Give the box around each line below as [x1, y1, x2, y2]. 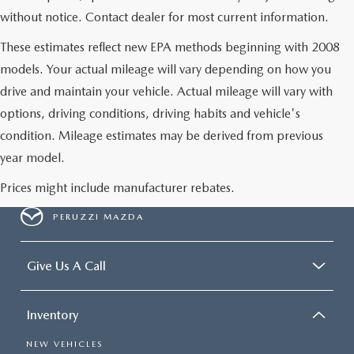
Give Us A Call [27, 258, 106, 273]
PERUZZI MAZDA [53, 211, 145, 222]
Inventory [27, 307, 78, 322]
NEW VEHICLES [26, 339, 103, 349]
